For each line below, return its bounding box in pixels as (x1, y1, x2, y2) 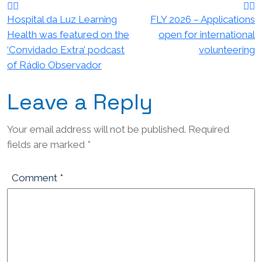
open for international (158, 29, 255, 41)
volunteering (199, 44, 255, 56)
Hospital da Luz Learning (7, 13, 117, 26)
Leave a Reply (7, 87, 153, 116)
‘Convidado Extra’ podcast (7, 44, 125, 56)
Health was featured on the (7, 29, 129, 41)
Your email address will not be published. (7, 123, 186, 135)
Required (188, 123, 229, 135)
